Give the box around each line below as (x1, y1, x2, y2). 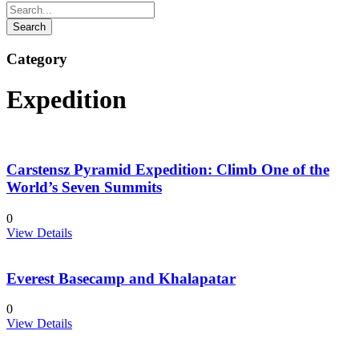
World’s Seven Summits (6, 179, 162, 196)
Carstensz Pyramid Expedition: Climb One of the (6, 161, 329, 179)
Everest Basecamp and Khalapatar (6, 269, 236, 287)
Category (6, 50, 67, 67)
